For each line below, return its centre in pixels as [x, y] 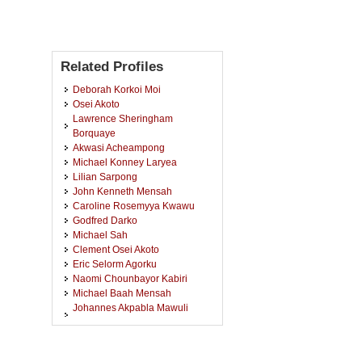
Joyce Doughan [107, 351]
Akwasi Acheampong [119, 147]
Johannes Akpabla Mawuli [130, 307]
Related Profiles [112, 67]
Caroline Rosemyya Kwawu [134, 206]
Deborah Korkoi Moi [117, 89]
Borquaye [94, 133]
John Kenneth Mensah [122, 191]
